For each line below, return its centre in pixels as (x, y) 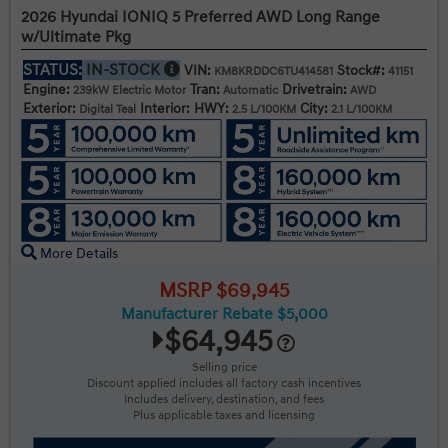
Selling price (224, 368)
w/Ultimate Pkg (76, 36)
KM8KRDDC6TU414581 (272, 71)
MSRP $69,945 (224, 291)
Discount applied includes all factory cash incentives (224, 384)
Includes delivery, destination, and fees (224, 400)
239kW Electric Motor (128, 90)
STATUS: (52, 69)
